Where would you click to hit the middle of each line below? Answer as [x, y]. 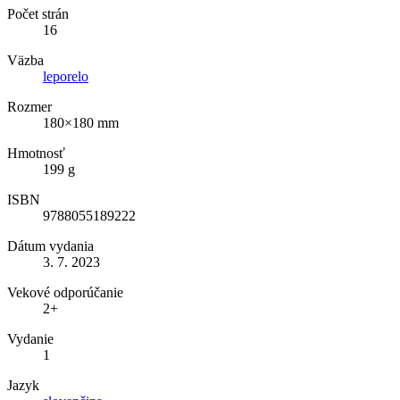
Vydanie [30, 338]
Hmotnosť [36, 153]
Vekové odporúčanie [65, 292]
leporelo [66, 76]
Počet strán [38, 13]
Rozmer [29, 106]
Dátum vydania [50, 246]
